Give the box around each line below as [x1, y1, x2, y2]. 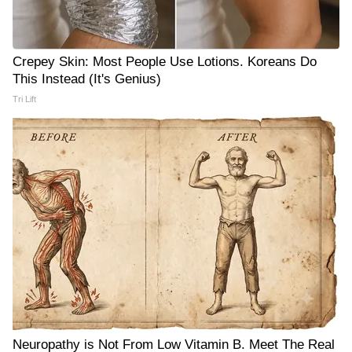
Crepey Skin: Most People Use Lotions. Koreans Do [13, 54, 317, 69]
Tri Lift [13, 94, 36, 104]
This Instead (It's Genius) [13, 71, 161, 86]
